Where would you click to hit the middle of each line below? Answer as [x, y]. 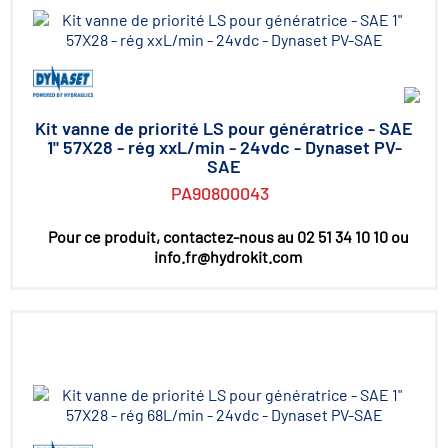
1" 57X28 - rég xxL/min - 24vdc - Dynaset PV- [224, 147]
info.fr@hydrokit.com [228, 256]
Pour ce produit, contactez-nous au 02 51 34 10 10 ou [228, 236]
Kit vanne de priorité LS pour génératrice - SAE [224, 128]
